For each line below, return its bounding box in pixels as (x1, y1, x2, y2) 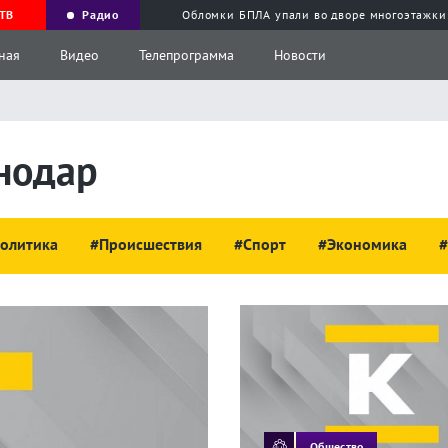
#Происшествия (90, 234, 202, 254)
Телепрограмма (139, 46, 234, 64)
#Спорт (234, 234, 286, 254)
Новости (274, 46, 326, 64)
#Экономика (318, 234, 407, 254)
